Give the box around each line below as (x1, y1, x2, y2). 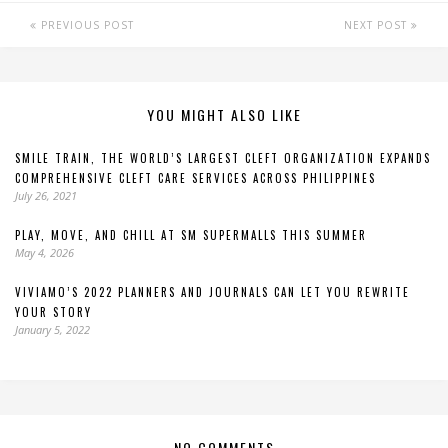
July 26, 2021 (15, 188, 77, 203)
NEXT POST (344, 18, 411, 32)
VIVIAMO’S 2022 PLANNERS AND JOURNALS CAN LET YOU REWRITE (15, 284, 410, 300)
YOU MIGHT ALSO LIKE (146, 104, 302, 125)
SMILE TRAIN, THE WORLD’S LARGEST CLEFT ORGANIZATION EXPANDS (15, 150, 431, 166)
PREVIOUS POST (37, 18, 134, 32)
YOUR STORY (15, 304, 92, 320)
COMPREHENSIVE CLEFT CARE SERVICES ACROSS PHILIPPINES (15, 170, 376, 186)
